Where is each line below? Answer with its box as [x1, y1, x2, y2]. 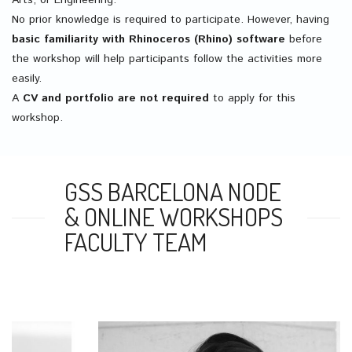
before [285, 31, 322, 48]
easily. [12, 71, 42, 87]
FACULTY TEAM [64, 225, 208, 258]
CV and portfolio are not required [23, 90, 209, 107]
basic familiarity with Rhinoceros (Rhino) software [12, 31, 285, 48]
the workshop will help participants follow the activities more [12, 51, 322, 68]
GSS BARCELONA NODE [64, 175, 282, 208]
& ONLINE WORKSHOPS [64, 200, 284, 233]
